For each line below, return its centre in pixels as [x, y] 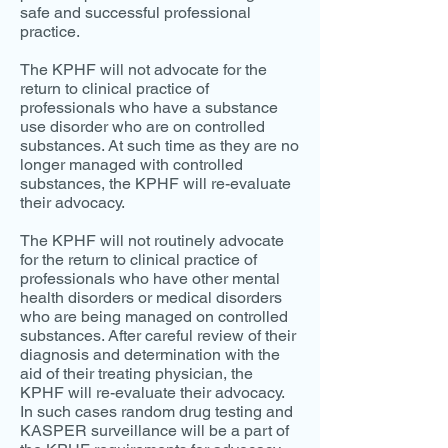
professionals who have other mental [150, 278]
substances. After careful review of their [158, 335]
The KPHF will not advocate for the [143, 69]
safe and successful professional [135, 12]
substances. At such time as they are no [159, 145]
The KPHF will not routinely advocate [152, 240]
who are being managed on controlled [154, 316]
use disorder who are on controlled [142, 126]
